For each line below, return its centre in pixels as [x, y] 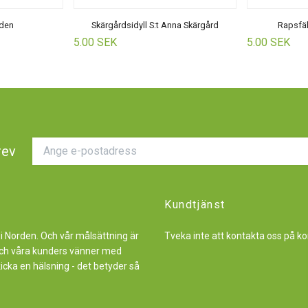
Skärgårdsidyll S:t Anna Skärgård [155, 25]
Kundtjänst [195, 204]
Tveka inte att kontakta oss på [231, 235]
